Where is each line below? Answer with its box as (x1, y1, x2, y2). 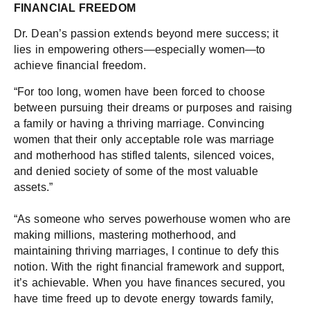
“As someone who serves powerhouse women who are (14, 212, 291, 225)
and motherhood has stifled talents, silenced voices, (14, 149, 275, 161)
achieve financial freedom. (14, 60, 146, 72)
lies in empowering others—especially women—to (14, 44, 266, 56)
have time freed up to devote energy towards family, (14, 292, 274, 304)
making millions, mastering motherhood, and (14, 228, 237, 241)
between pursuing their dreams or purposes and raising (14, 101, 293, 113)
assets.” (14, 181, 53, 193)
